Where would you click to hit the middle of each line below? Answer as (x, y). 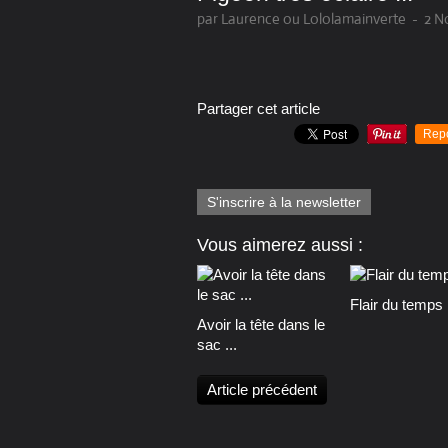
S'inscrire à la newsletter (284, 202)
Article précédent (262, 390)
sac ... (217, 345)
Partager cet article (258, 109)
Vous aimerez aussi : (280, 245)
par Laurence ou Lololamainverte (301, 19)
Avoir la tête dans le (261, 325)
